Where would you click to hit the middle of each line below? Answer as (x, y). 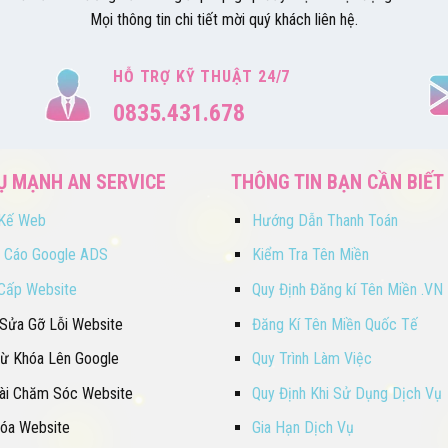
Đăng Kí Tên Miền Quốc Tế (334, 324)
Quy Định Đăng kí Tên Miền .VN (347, 289)
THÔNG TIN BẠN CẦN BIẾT (337, 181)
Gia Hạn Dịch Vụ (302, 428)
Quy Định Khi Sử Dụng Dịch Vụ (346, 393)
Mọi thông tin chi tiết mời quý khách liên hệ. (224, 19)
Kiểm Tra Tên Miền (310, 255)
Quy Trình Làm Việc (311, 359)
